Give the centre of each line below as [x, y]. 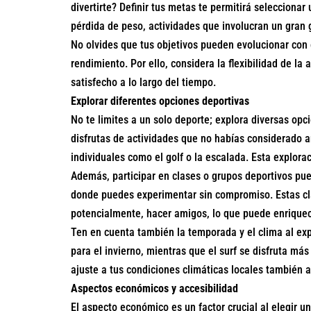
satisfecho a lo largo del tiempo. [143, 83]
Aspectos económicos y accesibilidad [154, 289]
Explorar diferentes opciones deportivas [160, 101]
